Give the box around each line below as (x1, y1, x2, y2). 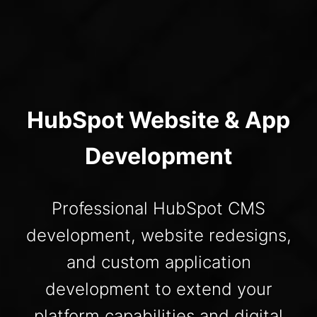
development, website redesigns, (25, 224, 292, 246)
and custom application (66, 251, 251, 272)
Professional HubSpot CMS (52, 197, 265, 219)
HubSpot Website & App (27, 105, 290, 134)
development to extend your (45, 278, 272, 299)
